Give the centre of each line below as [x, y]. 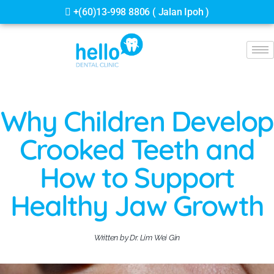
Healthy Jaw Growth [137, 205]
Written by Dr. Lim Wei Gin [137, 237]
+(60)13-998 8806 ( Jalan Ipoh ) [140, 12]
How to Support [137, 177]
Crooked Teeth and [137, 149]
